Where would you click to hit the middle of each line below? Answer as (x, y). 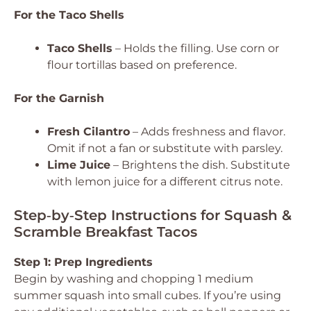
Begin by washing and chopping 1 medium (134, 279)
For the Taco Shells (69, 15)
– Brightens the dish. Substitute (200, 165)
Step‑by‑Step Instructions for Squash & (153, 215)
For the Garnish (59, 98)
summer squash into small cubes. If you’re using (148, 295)
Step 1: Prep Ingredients (83, 262)
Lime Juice (79, 165)
